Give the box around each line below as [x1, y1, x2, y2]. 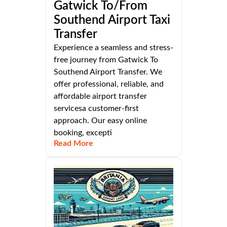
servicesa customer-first [54, 104, 139, 113]
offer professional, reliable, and [54, 80, 164, 89]
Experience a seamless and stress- [54, 44, 173, 52]
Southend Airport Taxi [54, 14, 170, 27]
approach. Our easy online [54, 117, 147, 125]
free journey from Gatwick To [54, 56, 158, 64]
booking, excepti [54, 129, 112, 137]
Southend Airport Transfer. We [54, 68, 162, 77]
